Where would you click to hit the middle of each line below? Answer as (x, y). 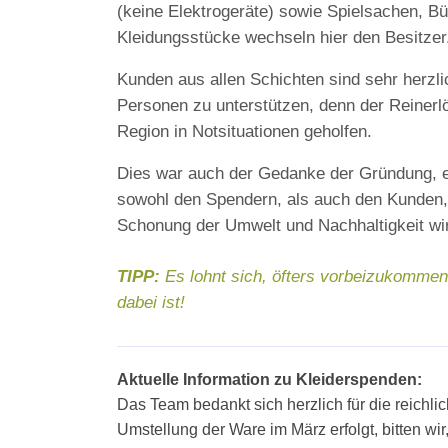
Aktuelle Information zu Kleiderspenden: (269, 379)
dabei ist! (151, 302)
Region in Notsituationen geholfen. (244, 131)
